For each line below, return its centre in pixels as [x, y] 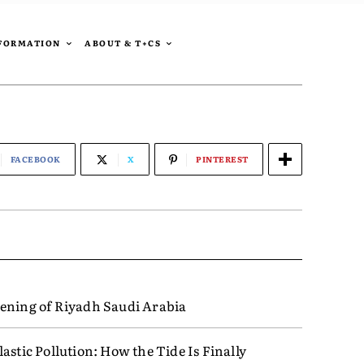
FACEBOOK [35, 159]
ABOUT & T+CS [123, 43]
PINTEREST [222, 159]
